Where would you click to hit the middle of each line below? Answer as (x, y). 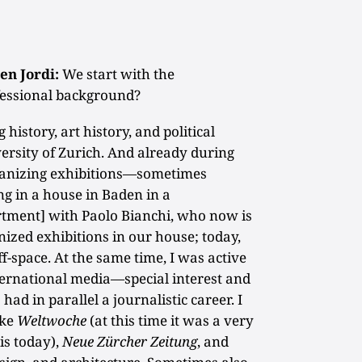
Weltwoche (52, 320)
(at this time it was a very (170, 320)
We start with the (117, 74)
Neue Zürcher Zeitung (130, 341)
